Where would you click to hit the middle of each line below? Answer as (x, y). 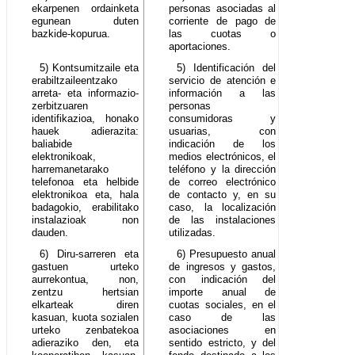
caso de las (223, 318)
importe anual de (223, 292)
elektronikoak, (64, 157)
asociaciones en (223, 330)
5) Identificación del (227, 68)
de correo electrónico (223, 182)
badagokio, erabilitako (86, 208)
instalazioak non (86, 220)
